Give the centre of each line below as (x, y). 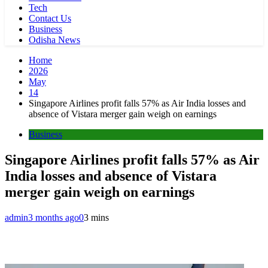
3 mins (96, 217)
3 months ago (54, 217)
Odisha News (54, 40)
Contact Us (50, 18)
